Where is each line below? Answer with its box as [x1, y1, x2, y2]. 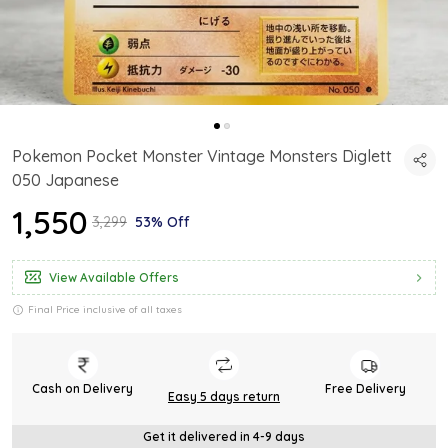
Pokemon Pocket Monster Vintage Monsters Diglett [12, 146, 392, 166]
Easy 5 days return [167, 389, 280, 404]
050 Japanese [12, 170, 119, 190]
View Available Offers [49, 270, 179, 285]
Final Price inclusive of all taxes [28, 303, 182, 316]
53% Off [135, 213, 190, 231]
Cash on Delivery [32, 381, 134, 396]
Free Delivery [324, 381, 406, 396]
